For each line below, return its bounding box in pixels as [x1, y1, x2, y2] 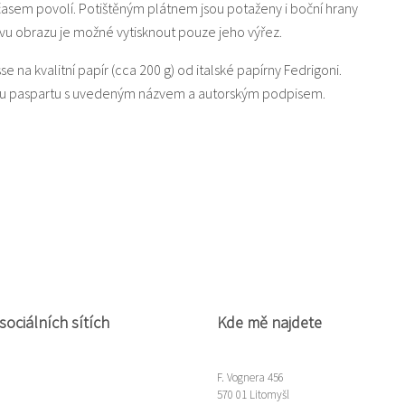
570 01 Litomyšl [217, 386, 289, 402]
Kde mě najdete [217, 311, 322, 333]
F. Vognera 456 [217, 369, 284, 385]
